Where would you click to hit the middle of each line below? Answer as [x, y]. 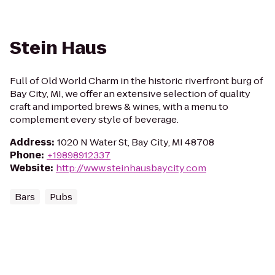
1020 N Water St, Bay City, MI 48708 [136, 142]
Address [31, 142]
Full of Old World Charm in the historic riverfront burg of [137, 81]
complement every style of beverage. [94, 119]
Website [30, 168]
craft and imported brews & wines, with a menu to [119, 107]
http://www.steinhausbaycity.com [131, 168]
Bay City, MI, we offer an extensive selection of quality [130, 94]
